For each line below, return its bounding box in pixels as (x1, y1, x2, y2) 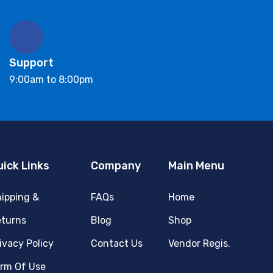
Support (9, 56, 54, 70)
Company (91, 159, 141, 173)
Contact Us (91, 238, 143, 250)
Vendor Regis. (168, 238, 231, 250)
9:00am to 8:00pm (9, 74, 93, 86)
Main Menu (168, 159, 225, 173)
